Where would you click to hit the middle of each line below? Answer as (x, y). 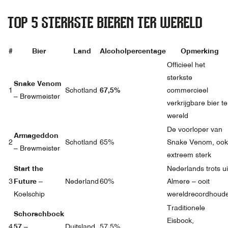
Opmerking (199, 51)
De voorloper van (195, 130)
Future (25, 181)
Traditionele (186, 208)
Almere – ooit (188, 181)
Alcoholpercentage (133, 51)
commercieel (188, 90)
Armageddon (36, 136)
